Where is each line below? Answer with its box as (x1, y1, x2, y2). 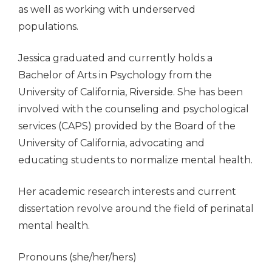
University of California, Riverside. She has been (18, 86, 243, 98)
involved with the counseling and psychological (18, 103, 249, 115)
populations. (18, 21, 78, 33)
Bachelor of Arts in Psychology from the (18, 69, 212, 81)
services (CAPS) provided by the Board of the (18, 120, 236, 132)
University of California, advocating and (18, 137, 205, 149)
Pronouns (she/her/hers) (18, 251, 137, 263)
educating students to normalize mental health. (18, 154, 253, 166)
